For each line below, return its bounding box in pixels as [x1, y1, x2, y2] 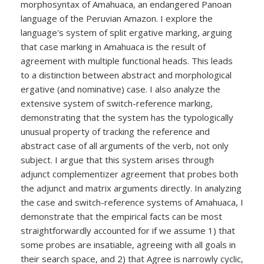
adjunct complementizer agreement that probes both [21, 168, 238, 180]
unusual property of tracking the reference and [21, 126, 210, 138]
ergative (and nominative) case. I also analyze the [21, 83, 220, 95]
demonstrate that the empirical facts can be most [21, 210, 222, 223]
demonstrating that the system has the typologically [21, 111, 233, 124]
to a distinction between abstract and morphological [21, 69, 232, 81]
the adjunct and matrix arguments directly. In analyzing [21, 182, 242, 194]
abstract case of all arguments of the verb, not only [21, 140, 229, 152]
